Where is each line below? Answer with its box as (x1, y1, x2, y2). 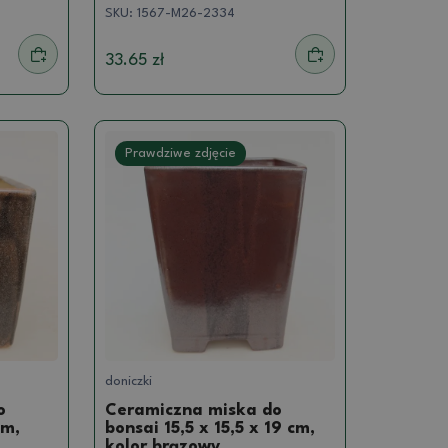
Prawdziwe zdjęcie (125, 146, 237, 160)
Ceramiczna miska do (105, 401, 283, 419)
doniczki (105, 374, 153, 388)
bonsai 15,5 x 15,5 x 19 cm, (105, 419, 316, 437)
